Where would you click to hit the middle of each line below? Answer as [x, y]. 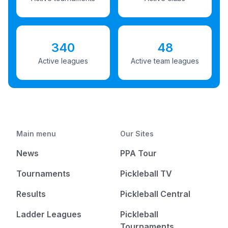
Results [31, 194]
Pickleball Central [155, 194]
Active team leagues [165, 61]
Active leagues [63, 61]
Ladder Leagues [49, 214]
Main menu [36, 134]
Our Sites [137, 134]
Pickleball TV [146, 174]
